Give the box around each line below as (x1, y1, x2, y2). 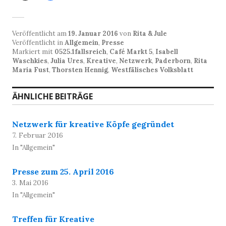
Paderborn (155, 56, 191, 65)
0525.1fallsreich (54, 47, 106, 56)
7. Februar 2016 (12, 130, 63, 140)
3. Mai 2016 (12, 178, 48, 187)
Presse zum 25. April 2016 (12, 166, 114, 177)
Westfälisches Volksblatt (111, 65, 193, 74)
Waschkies (12, 56, 47, 65)
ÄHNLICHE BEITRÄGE (12, 90, 93, 102)
